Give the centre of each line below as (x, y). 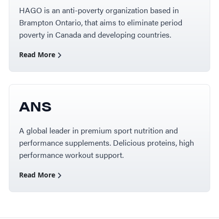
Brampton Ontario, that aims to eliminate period (100, 22)
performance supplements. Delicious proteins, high (106, 143)
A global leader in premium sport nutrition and (98, 131)
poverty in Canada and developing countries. (95, 35)
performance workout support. (71, 155)
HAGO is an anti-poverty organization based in (99, 10)
